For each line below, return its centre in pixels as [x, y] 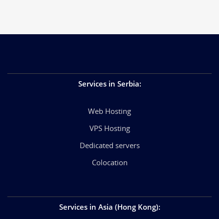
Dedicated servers [109, 145]
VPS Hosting [109, 128]
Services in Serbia [109, 83]
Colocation [109, 162]
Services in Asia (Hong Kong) [109, 207]
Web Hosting [109, 111]
